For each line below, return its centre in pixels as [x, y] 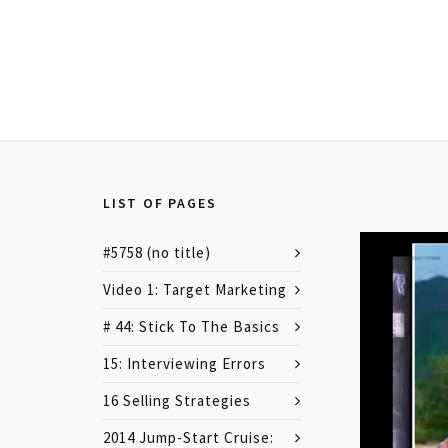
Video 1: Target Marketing [195, 289]
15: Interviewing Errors [184, 363]
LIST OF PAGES [160, 203]
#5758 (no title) [157, 252]
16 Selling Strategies [177, 400]
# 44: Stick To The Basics [191, 326]
